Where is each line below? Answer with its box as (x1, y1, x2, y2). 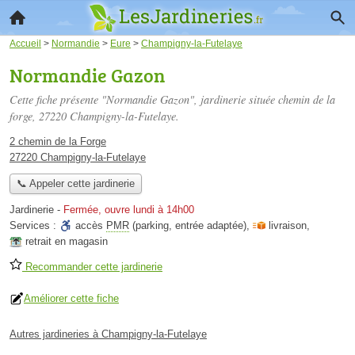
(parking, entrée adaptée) (129, 219, 246, 232)
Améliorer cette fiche (24, 292, 119, 305)
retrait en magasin (25, 235, 108, 248)
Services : (10, 219, 59, 232)
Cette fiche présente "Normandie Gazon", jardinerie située (10, 92, 278, 107)
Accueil (10, 38, 41, 48)
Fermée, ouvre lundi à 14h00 (63, 204, 194, 216)
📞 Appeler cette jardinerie (16, 177, 135, 190)
